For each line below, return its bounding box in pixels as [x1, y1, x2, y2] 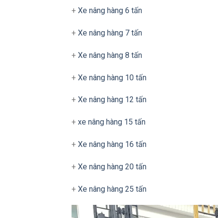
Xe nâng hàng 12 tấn [78, 95, 146, 105]
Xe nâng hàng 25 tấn [78, 184, 146, 194]
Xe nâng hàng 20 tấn [78, 162, 146, 171]
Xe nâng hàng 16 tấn [76, 139, 146, 149]
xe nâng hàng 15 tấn [78, 117, 145, 127]
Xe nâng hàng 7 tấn [78, 28, 142, 37]
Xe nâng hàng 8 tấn [78, 50, 142, 60]
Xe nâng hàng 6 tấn [78, 6, 142, 16]
